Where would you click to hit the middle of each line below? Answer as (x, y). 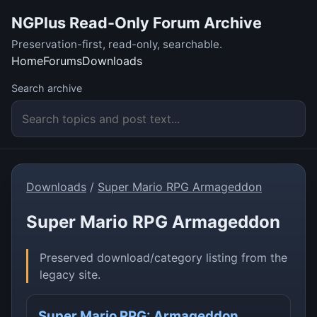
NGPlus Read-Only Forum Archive (137, 23)
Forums (63, 61)
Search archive (47, 88)
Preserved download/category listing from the (163, 258)
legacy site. (70, 275)
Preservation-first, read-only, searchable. (117, 45)
